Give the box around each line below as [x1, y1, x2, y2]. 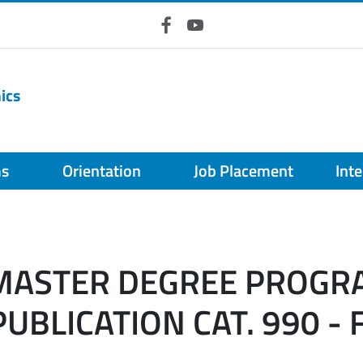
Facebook [155, 34, 206, 53]
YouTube [182, 34, 228, 53]
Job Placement [193, 157, 293, 183]
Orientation [62, 157, 141, 183]
